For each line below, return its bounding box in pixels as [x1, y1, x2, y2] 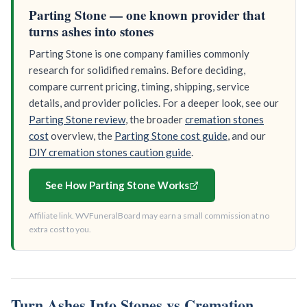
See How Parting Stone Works [45, 179, 189, 192]
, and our [228, 130, 266, 143]
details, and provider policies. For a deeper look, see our [29, 97, 279, 110]
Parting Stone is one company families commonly [29, 47, 249, 60]
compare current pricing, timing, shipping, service [29, 80, 249, 93]
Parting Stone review [29, 113, 125, 126]
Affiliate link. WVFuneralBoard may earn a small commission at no [29, 210, 269, 221]
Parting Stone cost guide [114, 130, 228, 143]
